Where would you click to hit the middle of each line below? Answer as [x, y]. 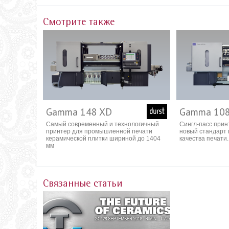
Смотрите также [79, 23]
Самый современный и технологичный [102, 124]
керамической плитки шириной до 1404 [103, 139]
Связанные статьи [83, 184]
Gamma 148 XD [79, 111]
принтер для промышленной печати [99, 132]
